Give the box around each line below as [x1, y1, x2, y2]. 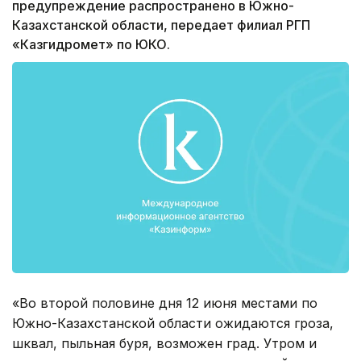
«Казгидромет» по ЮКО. [12, 36, 170, 53]
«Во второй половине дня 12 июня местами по [12, 294, 317, 311]
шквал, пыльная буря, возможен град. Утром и [12, 334, 317, 351]
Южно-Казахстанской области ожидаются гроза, [12, 314, 334, 331]
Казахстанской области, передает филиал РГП [12, 17, 310, 34]
